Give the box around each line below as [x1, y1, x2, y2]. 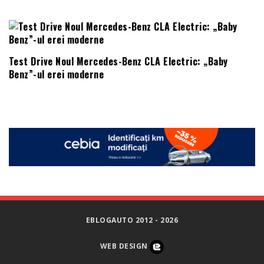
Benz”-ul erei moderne [9, 67, 104, 81]
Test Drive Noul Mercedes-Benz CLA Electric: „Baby [9, 54, 228, 68]
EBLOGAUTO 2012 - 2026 [85, 214, 179, 225]
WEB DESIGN [100, 241, 150, 252]
